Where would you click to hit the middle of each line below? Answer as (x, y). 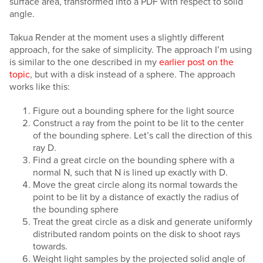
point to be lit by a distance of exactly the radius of (136, 196)
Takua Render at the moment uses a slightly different (117, 37)
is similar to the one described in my (84, 62)
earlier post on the (196, 62)
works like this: (40, 87)
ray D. (45, 147)
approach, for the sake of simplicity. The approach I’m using (131, 50)
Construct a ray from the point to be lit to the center (138, 122)
